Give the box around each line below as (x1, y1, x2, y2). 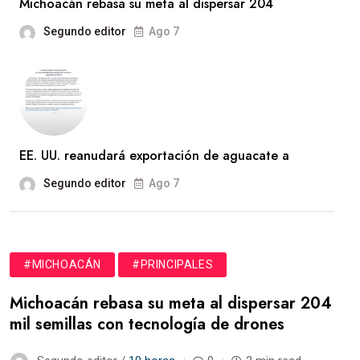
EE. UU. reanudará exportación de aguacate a (19, 145, 289, 165)
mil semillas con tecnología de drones (10, 312, 284, 336)
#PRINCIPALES (132, 257, 214, 271)
